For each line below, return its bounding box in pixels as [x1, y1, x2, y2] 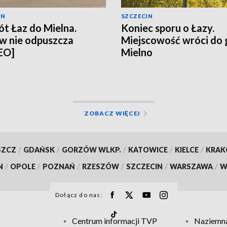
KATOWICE [128, 145, 168, 154]
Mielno [121, 46, 153, 59]
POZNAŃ [43, 162, 75, 171]
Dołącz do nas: [55, 191, 103, 199]
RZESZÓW [82, 162, 119, 171]
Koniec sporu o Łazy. [121, 22, 214, 34]
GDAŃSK [23, 145, 55, 154]
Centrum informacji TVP [71, 215, 157, 225]
